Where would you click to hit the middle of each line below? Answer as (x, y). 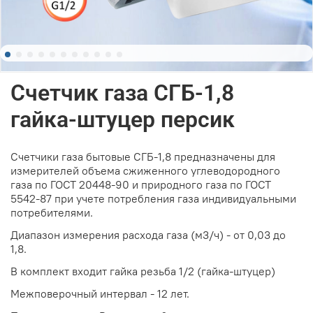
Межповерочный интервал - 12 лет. (100, 293)
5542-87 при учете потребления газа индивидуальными (153, 198)
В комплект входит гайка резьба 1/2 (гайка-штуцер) (143, 271)
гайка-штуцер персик (123, 119)
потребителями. (52, 212)
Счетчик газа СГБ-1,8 (122, 93)
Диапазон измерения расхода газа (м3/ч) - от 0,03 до (148, 234)
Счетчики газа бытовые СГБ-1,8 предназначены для (143, 156)
